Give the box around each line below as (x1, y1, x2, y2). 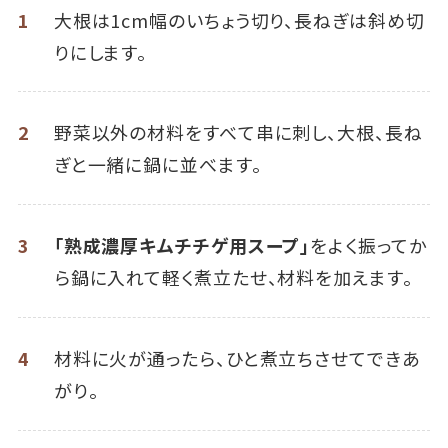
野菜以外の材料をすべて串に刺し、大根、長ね (53, 119, 423, 146)
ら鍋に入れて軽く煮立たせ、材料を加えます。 (53, 264, 413, 291)
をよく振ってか (310, 232, 427, 259)
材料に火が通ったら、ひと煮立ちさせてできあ (53, 344, 420, 371)
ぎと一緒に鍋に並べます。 (53, 151, 262, 178)
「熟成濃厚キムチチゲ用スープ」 (53, 232, 311, 259)
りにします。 (53, 38, 148, 65)
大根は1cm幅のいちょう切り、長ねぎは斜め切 (53, 6, 425, 33)
